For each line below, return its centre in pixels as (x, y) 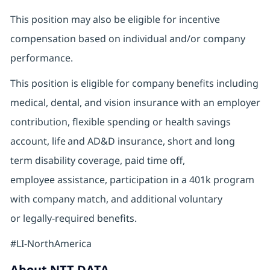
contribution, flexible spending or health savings (120, 122)
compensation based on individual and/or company (127, 39)
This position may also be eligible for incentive (115, 20)
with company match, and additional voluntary (116, 199)
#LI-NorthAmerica (51, 244)
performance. (43, 58)
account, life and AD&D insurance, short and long (122, 141)
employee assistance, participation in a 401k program (132, 180)
